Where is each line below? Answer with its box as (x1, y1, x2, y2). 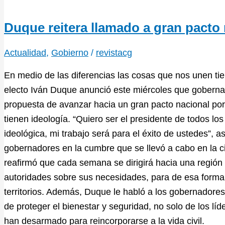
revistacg (96, 47, 132, 58)
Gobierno (51, 47, 88, 58)
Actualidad (4, 47, 46, 58)
